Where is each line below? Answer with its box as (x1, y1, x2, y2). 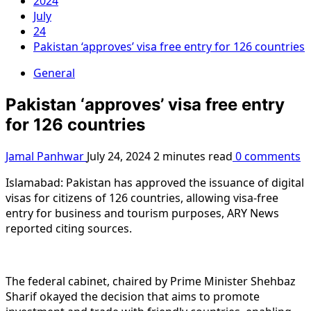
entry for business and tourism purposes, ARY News (6, 205, 279, 221)
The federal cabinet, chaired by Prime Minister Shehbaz (6, 273, 296, 289)
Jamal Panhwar (6, 148, 87, 164)
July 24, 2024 (87, 148, 153, 164)
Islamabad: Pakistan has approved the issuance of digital (6, 174, 304, 190)
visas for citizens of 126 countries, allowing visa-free (6, 190, 278, 205)
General (33, 65, 75, 81)
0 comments (233, 148, 301, 164)
